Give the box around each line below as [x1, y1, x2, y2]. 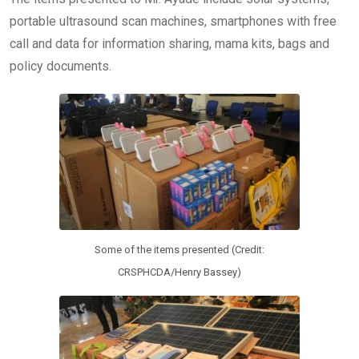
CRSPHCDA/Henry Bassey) [118, 265, 241, 278]
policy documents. [10, 58, 111, 75]
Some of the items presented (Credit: [95, 243, 264, 256]
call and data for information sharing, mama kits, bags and [10, 36, 329, 52]
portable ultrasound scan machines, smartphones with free [10, 14, 337, 30]
